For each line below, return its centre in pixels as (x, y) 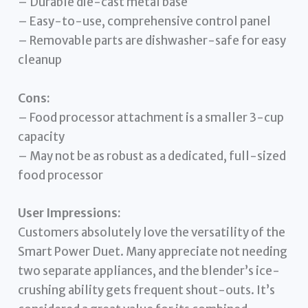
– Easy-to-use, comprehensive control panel (145, 22)
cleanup (40, 60)
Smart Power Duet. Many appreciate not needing (153, 251)
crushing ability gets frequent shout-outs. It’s (147, 290)
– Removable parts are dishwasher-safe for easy (152, 41)
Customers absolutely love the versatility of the (152, 232)
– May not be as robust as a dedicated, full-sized (152, 156)
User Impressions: (70, 213)
